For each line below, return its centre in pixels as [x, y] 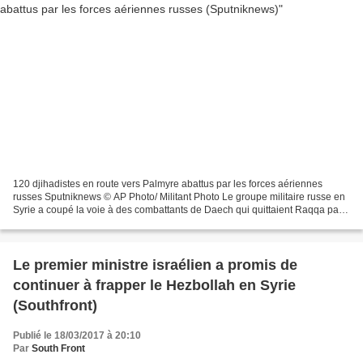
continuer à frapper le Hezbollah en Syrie [154, 285]
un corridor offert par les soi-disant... [92, 222]
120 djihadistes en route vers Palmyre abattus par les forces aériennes [168, 184]
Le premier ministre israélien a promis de [155, 265]
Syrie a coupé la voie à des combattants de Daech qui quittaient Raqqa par [177, 209]
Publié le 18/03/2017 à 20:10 [77, 335]
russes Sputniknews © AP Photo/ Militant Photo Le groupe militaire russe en [179, 196]
